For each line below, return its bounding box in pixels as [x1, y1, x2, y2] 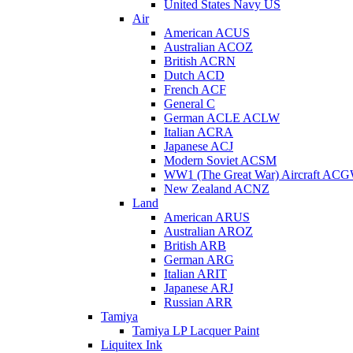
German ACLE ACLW [164, 111, 280, 124]
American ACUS [164, 26, 250, 39]
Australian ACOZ [164, 40, 253, 54]
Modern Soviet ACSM [164, 154, 277, 167]
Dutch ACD [164, 69, 225, 82]
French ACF [164, 83, 226, 96]
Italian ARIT [164, 267, 227, 281]
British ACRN [164, 54, 236, 68]
